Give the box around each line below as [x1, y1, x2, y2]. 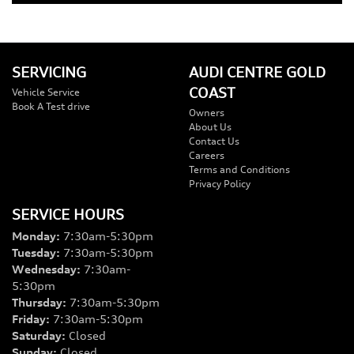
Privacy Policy [189, 177, 250, 190]
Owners [189, 106, 224, 119]
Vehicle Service [12, 85, 80, 98]
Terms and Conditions [189, 163, 290, 175]
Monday [12, 228, 56, 243]
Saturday [12, 328, 62, 342]
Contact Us [189, 134, 239, 147]
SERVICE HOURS [12, 205, 124, 223]
